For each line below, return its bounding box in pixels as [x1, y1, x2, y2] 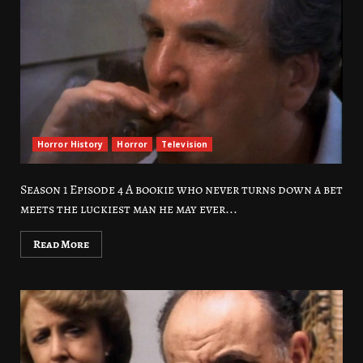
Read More [33, 237, 89, 252]
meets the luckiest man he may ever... [20, 200, 237, 218]
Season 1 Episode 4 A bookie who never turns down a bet [20, 181, 343, 199]
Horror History [37, 139, 104, 150]
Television [161, 139, 208, 150]
